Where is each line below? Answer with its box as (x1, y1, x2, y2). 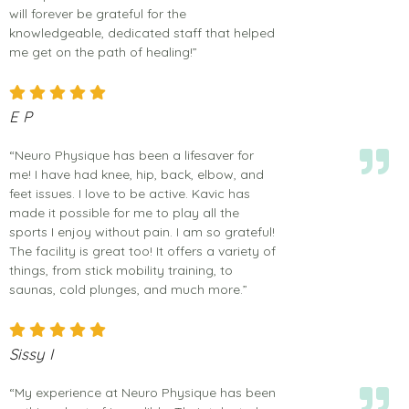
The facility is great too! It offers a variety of (9, 242, 276, 259)
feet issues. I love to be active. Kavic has (9, 184, 250, 202)
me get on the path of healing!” (9, 43, 197, 60)
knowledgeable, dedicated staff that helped (9, 24, 275, 41)
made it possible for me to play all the (9, 204, 239, 221)
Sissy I (9, 343, 53, 363)
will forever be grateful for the (9, 5, 186, 22)
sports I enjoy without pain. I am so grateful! (9, 223, 275, 240)
